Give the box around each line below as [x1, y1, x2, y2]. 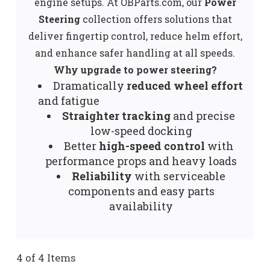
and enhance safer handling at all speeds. [35, 46, 235, 60]
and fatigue [37, 93, 99, 108]
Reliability [72, 169, 133, 184]
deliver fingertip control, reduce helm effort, [28, 30, 242, 43]
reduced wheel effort [126, 78, 243, 93]
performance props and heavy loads [45, 154, 237, 169]
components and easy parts [67, 184, 215, 199]
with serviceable [132, 169, 226, 184]
